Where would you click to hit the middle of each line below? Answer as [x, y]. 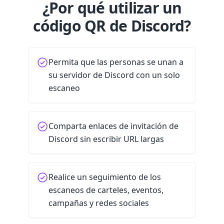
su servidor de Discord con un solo [114, 75]
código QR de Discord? [112, 26]
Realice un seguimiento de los [105, 177]
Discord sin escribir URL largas [106, 139]
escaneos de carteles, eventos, [106, 190]
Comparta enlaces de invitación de [113, 126]
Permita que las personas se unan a [116, 62]
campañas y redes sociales [99, 203]
